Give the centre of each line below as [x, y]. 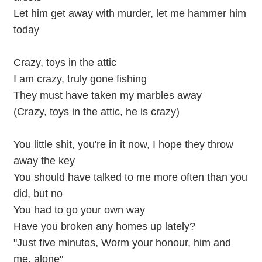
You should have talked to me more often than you [130, 177]
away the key [44, 161]
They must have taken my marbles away [107, 95]
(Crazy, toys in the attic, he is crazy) [96, 112]
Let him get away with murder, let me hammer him [130, 13]
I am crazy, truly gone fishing [80, 79]
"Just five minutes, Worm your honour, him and [122, 243]
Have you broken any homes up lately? [104, 226]
